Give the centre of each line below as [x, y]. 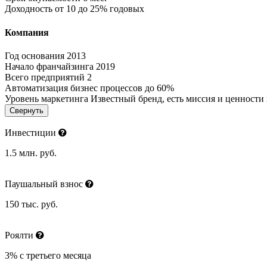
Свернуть [27, 111]
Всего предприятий [45, 77]
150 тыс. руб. [31, 204]
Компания [27, 32]
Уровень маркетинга [46, 99]
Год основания [35, 56]
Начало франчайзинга [49, 66]
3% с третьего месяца [48, 255]
